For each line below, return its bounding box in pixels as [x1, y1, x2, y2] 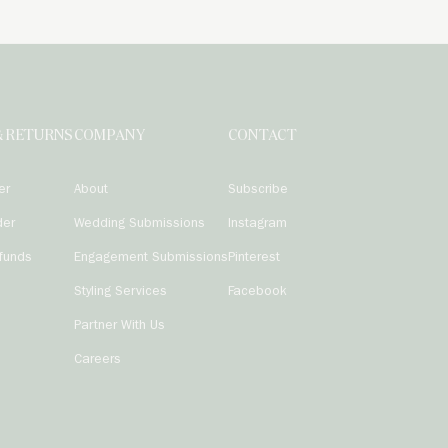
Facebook [227, 286, 287, 299]
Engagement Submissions [73, 252, 228, 265]
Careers [73, 354, 121, 367]
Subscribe [227, 184, 288, 197]
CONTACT [227, 128, 297, 144]
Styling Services [73, 286, 167, 299]
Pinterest [227, 252, 280, 265]
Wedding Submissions [73, 218, 205, 231]
